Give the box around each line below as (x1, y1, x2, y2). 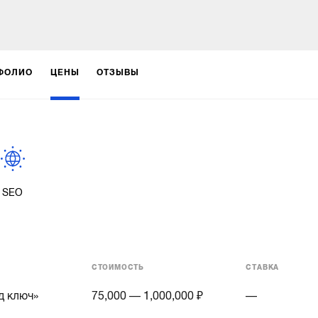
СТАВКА (246, 263, 280, 271)
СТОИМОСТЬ (91, 263, 144, 271)
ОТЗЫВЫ (97, 67, 140, 77)
